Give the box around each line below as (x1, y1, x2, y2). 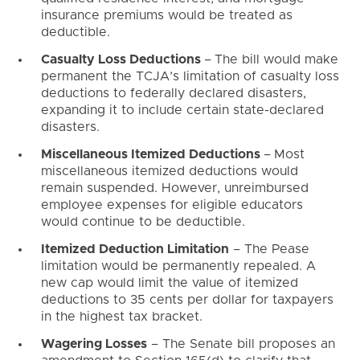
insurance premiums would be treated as (40, 9, 292, 22)
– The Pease (228, 242, 309, 256)
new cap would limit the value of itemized (40, 276, 298, 289)
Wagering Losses (40, 337, 147, 350)
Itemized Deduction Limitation (40, 242, 229, 256)
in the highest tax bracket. (40, 309, 202, 323)
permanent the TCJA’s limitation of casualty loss (40, 70, 339, 84)
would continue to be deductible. (40, 215, 245, 228)
